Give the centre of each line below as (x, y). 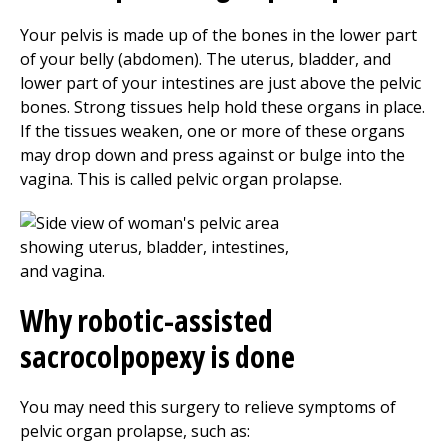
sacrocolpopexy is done (157, 356)
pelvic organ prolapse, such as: (135, 431)
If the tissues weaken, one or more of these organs (212, 131)
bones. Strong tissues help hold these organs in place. (222, 107)
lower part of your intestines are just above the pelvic (220, 83)
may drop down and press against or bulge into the (212, 155)
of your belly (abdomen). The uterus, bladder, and (205, 59)
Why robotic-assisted (146, 320)
